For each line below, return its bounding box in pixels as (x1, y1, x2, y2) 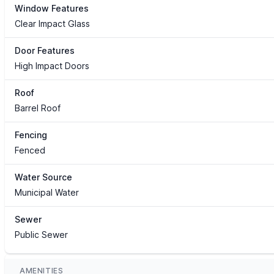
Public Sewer (15, 229, 68, 240)
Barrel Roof (15, 103, 61, 114)
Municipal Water (15, 187, 79, 198)
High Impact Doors (15, 61, 89, 72)
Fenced (15, 145, 45, 156)
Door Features (15, 45, 75, 56)
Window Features (15, 3, 89, 14)
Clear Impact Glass (15, 18, 90, 29)
